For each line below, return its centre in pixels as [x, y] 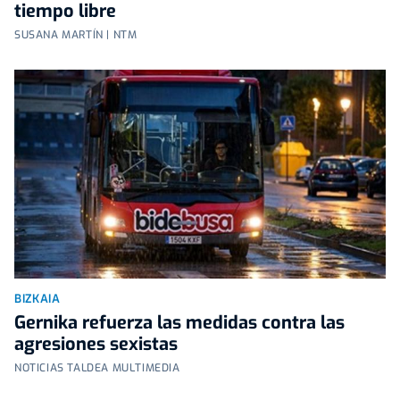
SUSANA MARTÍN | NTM [76, 35]
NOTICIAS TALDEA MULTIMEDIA [97, 368]
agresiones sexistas [96, 345]
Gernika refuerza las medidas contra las [179, 323]
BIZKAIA [37, 299]
